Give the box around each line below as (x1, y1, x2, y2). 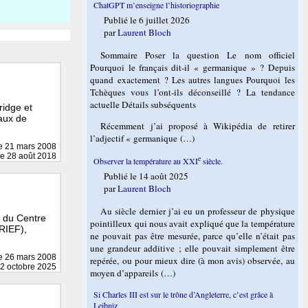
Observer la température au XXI (93, 155, 199, 167)
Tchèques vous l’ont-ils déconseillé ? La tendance (90, 86, 295, 98)
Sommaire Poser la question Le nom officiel (100, 49, 295, 61)
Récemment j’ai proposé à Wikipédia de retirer (100, 120, 295, 133)
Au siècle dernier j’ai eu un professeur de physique (100, 205, 295, 218)
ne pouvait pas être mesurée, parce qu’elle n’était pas (90, 230, 295, 243)
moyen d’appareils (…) (90, 267, 176, 280)
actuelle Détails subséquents (90, 98, 197, 111)
